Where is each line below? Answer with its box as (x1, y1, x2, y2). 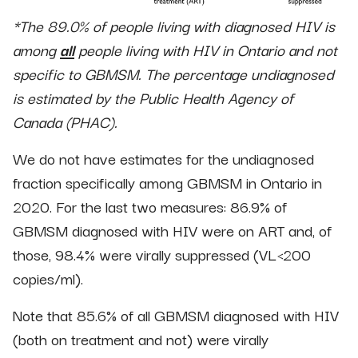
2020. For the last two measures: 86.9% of (13, 194, 287, 219)
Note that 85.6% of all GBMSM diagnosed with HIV (13, 303, 339, 328)
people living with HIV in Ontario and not (74, 38, 337, 62)
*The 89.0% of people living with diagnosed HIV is (13, 14, 335, 38)
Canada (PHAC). (13, 109, 117, 134)
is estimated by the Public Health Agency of (13, 86, 293, 110)
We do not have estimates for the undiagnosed (13, 146, 314, 171)
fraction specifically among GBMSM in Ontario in (13, 170, 322, 195)
